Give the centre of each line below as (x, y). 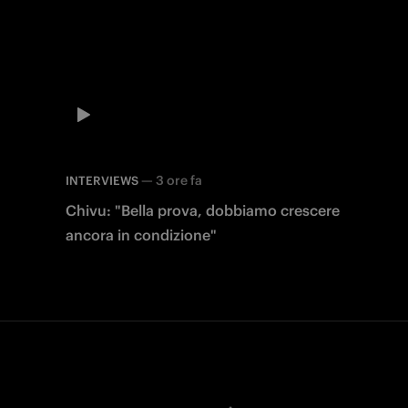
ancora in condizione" (141, 235)
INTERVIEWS (102, 181)
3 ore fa (179, 181)
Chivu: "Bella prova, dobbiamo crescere (203, 211)
